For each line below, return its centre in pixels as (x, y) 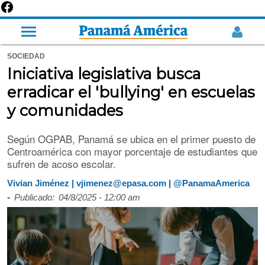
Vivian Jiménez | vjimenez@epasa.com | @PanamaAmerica (128, 183)
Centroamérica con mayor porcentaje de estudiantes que (132, 151)
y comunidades (65, 111)
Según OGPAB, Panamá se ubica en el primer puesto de (131, 138)
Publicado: (34, 198)
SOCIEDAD (26, 56)
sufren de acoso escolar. (62, 163)
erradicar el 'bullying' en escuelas (131, 92)
